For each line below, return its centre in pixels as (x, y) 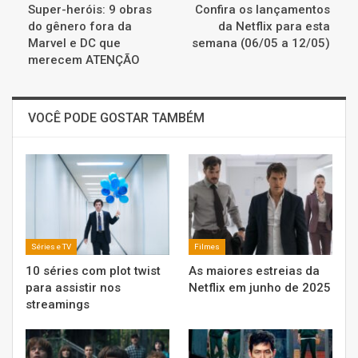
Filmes (207, 247)
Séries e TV (51, 247)
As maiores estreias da (254, 271)
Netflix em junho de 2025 (260, 288)
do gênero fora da (80, 27)
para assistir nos (73, 288)
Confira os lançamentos (263, 10)
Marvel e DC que (74, 44)
